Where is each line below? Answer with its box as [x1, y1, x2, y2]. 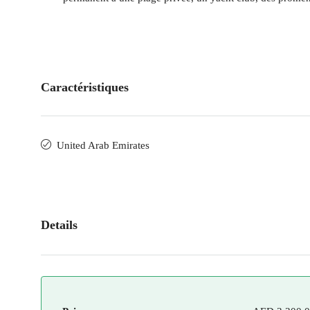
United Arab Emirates [57, 140, 149, 151]
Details [41, 218, 77, 232]
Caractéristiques [41, 80, 129, 94]
